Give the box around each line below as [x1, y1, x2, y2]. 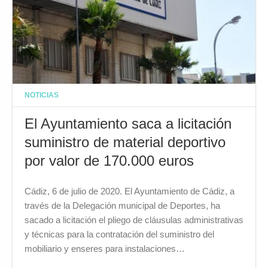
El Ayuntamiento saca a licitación [25, 115, 232, 132]
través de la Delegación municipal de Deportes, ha [25, 200, 220, 211]
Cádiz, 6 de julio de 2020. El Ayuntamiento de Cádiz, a [25, 186, 234, 197]
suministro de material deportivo [25, 134, 226, 151]
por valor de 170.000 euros [25, 153, 194, 169]
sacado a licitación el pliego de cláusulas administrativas [25, 215, 243, 226]
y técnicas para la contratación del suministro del [25, 229, 214, 240]
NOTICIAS [25, 90, 59, 99]
